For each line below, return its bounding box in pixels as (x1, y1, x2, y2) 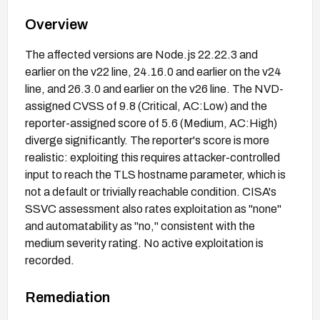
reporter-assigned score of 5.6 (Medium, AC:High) (25, 116, 277, 129)
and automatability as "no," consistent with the (25, 219, 255, 232)
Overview (25, 16, 88, 32)
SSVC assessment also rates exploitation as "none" (25, 202, 281, 215)
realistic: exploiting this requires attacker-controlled (25, 151, 280, 164)
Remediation (25, 289, 110, 305)
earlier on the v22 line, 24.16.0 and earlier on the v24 (25, 65, 281, 78)
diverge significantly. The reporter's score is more (25, 134, 269, 146)
